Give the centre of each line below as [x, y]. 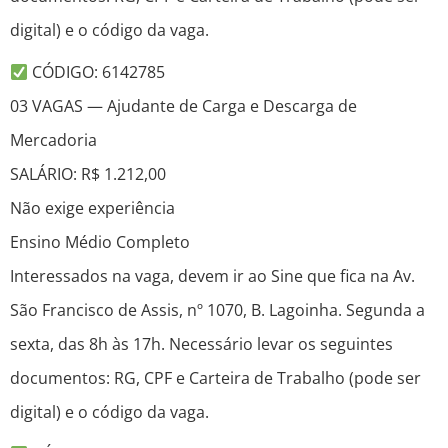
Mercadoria [53, 140]
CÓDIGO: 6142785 [97, 72]
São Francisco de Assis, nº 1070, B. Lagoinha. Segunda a [217, 310]
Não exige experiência [92, 208]
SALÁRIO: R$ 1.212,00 [88, 174]
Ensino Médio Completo [100, 242]
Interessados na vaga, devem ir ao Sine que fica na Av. [212, 276]
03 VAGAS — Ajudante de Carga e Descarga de [183, 106]
